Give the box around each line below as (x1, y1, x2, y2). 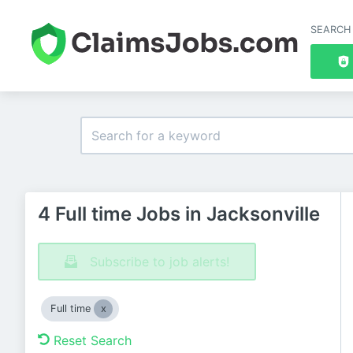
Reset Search (54, 333, 132, 348)
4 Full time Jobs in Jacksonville (38, 203, 320, 225)
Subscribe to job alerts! (90, 254, 229, 269)
